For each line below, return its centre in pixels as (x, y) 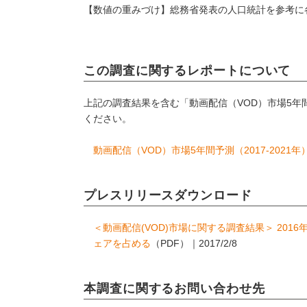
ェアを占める (122, 243)
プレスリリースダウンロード (168, 195)
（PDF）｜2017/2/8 (194, 243)
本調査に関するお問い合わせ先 (174, 288)
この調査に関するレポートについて (187, 71)
